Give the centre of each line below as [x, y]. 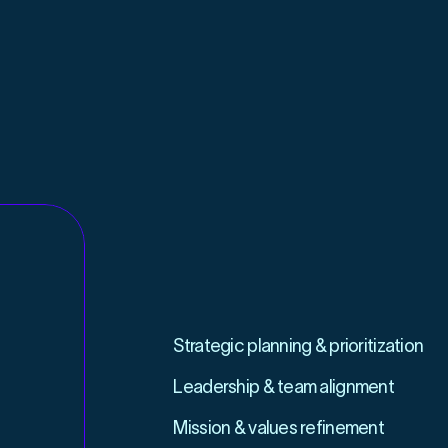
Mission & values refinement [279, 428]
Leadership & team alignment [284, 387]
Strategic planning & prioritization [298, 346]
